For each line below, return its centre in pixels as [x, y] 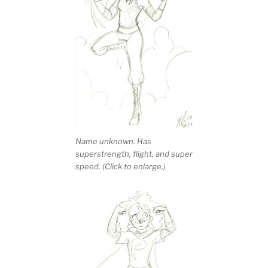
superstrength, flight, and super [134, 153]
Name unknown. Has [113, 141]
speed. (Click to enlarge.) [120, 166]
